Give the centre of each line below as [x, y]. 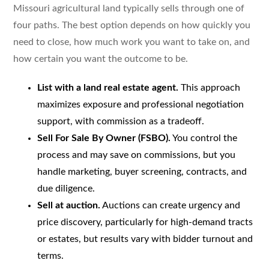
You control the [204, 138]
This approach [209, 87]
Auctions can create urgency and [170, 205]
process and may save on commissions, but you [136, 155]
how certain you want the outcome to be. [100, 59]
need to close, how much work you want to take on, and [131, 42]
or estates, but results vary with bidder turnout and [145, 239]
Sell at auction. [68, 205]
